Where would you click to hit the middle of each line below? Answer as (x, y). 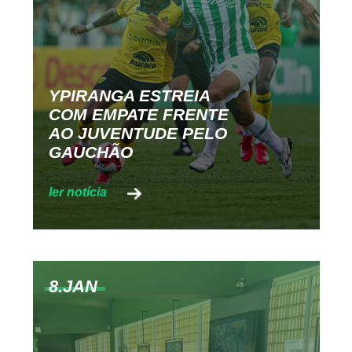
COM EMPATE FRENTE (138, 114)
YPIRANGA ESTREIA (129, 95)
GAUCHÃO (90, 152)
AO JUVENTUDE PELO (137, 133)
